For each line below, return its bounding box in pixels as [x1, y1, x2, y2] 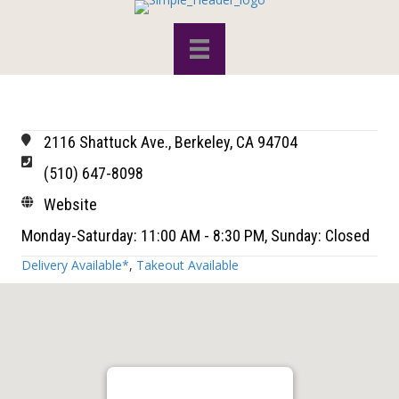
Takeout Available [136, 256, 239, 273]
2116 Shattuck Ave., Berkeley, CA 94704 [44, 132, 297, 151]
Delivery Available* [21, 256, 129, 273]
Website [44, 194, 97, 214]
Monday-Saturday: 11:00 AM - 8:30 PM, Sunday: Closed [21, 225, 370, 245]
